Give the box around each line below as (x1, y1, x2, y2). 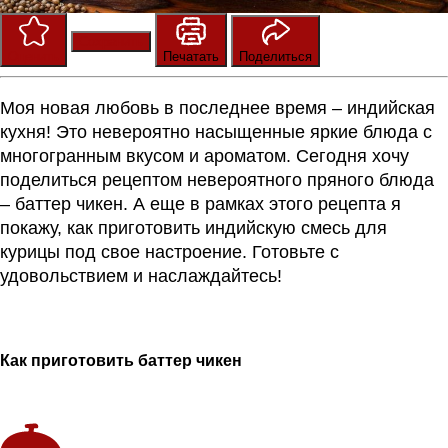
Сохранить (79, 33, 143, 49)
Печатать (163, 48, 219, 64)
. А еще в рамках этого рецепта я (123, 193, 401, 214)
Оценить (8, 48, 59, 64)
